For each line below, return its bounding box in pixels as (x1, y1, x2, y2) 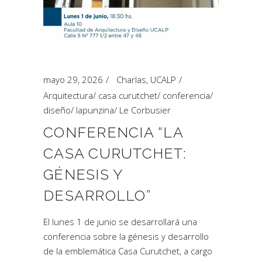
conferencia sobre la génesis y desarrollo (43, 230, 209, 242)
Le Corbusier (119, 104, 171, 116)
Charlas (116, 74, 146, 85)
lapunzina (76, 104, 114, 116)
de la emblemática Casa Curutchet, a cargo (43, 245, 212, 257)
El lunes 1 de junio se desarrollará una (43, 216, 197, 227)
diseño (43, 104, 71, 116)
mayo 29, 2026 (43, 74, 103, 85)
